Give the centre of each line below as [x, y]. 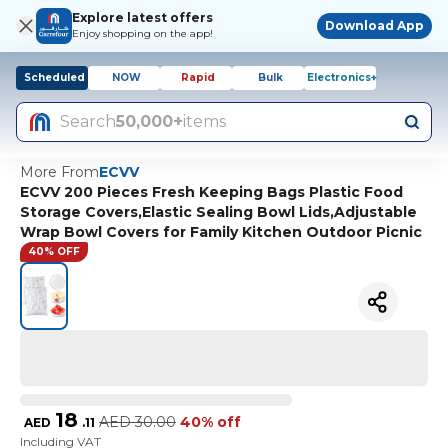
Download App [374, 25]
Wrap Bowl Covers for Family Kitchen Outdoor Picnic [221, 232]
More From [59, 172]
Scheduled [54, 77]
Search [88, 121]
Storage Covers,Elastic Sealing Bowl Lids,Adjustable [218, 212]
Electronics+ [342, 77]
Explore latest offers [142, 17]
